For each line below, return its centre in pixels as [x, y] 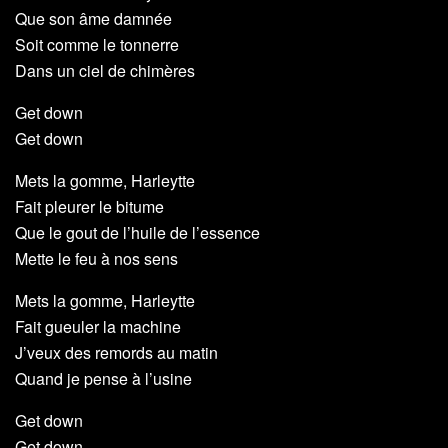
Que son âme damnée [93, 19]
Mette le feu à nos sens [96, 259]
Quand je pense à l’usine [103, 379]
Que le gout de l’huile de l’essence [137, 233]
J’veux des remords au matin [116, 353]
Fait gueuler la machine [98, 327]
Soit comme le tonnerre [97, 45]
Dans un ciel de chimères [105, 71]
